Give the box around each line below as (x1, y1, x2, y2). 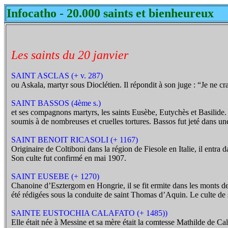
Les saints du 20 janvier (11, 48, 128, 62)
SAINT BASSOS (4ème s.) (11, 99, 101, 107)
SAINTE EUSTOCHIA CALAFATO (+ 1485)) (11, 209, 167, 217)
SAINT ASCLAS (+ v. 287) (11, 71, 103, 80)
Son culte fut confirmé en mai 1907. (11, 154, 126, 162)
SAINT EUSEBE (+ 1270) (11, 172, 99, 181)
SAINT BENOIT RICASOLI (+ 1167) (11, 135, 138, 144)
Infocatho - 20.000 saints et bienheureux (7, 7, 214, 20)
